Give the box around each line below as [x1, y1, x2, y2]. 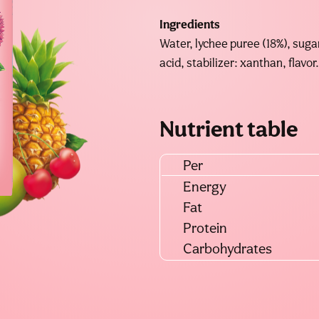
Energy [183, 178, 226, 196]
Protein [183, 219, 227, 237]
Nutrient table [159, 115, 298, 142]
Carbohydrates [183, 240, 272, 258]
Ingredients [159, 17, 220, 32]
